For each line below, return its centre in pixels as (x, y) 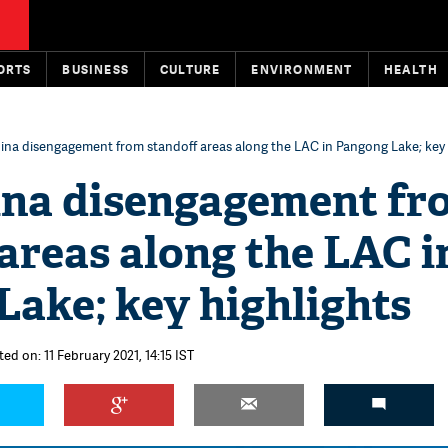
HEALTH (410, 69)
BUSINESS (96, 69)
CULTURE (190, 69)
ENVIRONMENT (302, 69)
